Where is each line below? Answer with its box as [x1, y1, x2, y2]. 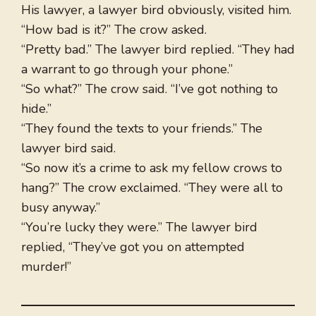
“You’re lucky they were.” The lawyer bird [21, 219, 257, 236]
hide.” [21, 100, 51, 118]
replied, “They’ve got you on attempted [21, 238, 245, 256]
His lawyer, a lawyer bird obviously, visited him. [21, 1, 291, 19]
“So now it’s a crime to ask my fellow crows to [21, 159, 282, 177]
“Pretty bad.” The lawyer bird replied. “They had [21, 41, 295, 59]
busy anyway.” [21, 199, 100, 217]
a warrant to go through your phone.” [21, 61, 233, 78]
